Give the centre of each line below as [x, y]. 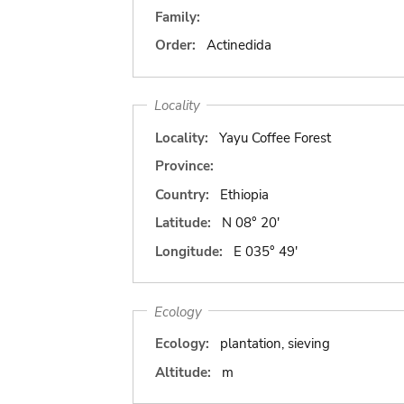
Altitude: [183, 372]
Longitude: [189, 251]
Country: [182, 194]
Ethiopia [244, 194]
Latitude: [183, 223]
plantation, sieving [275, 344]
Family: [178, 17]
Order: [175, 45]
